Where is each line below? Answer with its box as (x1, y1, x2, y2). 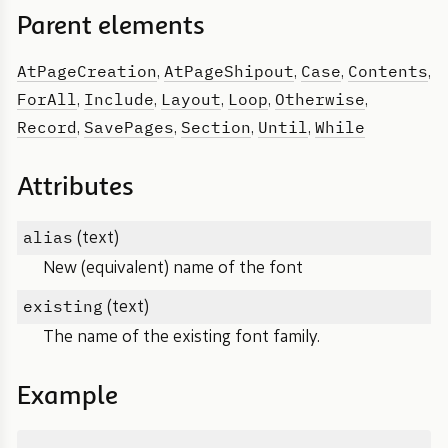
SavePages (84, 116, 174, 138)
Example (17, 384, 118, 410)
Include (84, 88, 154, 110)
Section (181, 116, 251, 138)
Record (17, 116, 77, 138)
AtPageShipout (164, 60, 294, 82)
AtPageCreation (17, 60, 157, 82)
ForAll (17, 88, 77, 110)
